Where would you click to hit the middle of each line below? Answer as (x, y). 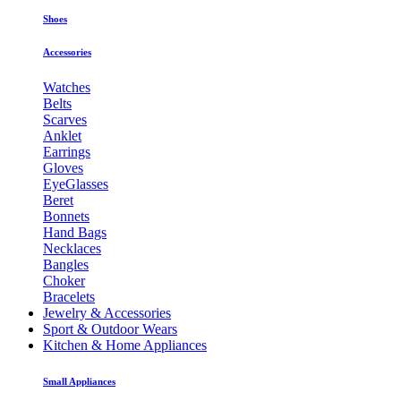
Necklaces (72, 248)
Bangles (66, 264)
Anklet (62, 135)
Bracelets (69, 296)
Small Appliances (79, 381)
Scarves (65, 119)
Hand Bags (75, 232)
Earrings (67, 151)
